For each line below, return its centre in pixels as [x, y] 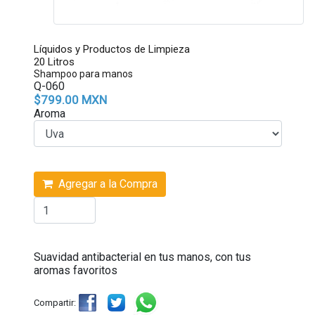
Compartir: [54, 302]
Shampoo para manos [83, 74]
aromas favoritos [75, 270]
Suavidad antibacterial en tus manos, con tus [142, 257]
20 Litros [54, 62]
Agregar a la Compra [105, 184]
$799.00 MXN [70, 100]
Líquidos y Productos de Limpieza [111, 49]
